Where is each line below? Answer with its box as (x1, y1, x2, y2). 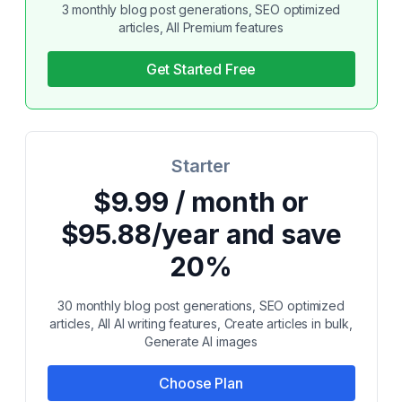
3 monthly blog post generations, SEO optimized (61, 2, 341, 17)
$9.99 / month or (92, 186, 310, 218)
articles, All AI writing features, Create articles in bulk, (49, 316, 353, 331)
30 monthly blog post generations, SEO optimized (57, 298, 345, 313)
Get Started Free (145, 60, 257, 78)
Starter (171, 155, 231, 177)
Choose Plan (159, 374, 243, 392)
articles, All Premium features (118, 20, 284, 35)
